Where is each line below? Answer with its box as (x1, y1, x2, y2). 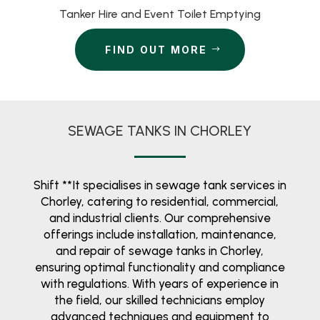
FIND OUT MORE (105, 43, 208, 56)
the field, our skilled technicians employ (54, 292, 266, 307)
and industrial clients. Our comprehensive (49, 210, 271, 225)
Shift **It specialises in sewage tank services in (33, 177, 286, 192)
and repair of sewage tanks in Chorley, (56, 243, 264, 258)
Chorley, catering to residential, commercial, (41, 194, 279, 209)
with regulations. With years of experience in (41, 276, 279, 291)
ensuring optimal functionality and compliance (34, 259, 285, 274)
